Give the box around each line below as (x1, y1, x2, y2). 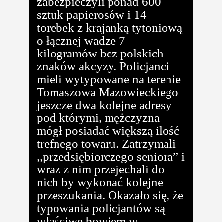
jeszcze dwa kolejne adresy (37, 98, 172, 111)
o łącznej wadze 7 (37, 33, 125, 47)
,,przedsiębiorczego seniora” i (37, 149, 185, 163)
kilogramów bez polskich (37, 46, 164, 60)
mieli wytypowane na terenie (37, 72, 181, 86)
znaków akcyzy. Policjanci (37, 59, 169, 73)
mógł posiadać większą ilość (37, 123, 179, 137)
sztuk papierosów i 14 (37, 7, 147, 21)
